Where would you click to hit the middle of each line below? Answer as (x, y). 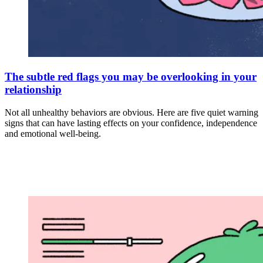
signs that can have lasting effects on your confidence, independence (131, 123)
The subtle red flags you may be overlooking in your (131, 77)
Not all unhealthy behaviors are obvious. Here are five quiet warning (131, 112)
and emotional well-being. (53, 133)
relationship (33, 90)
